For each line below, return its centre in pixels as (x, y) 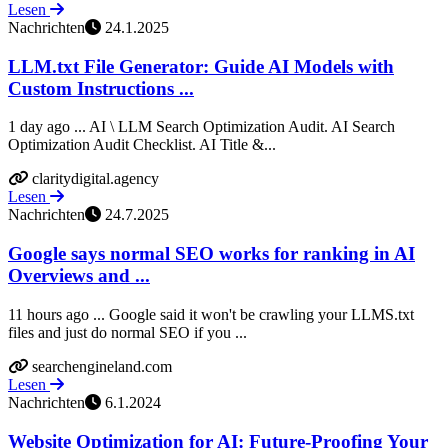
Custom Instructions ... (101, 88)
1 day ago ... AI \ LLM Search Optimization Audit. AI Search (201, 127)
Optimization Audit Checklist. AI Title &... (142, 145)
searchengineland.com (102, 366)
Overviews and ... (79, 276)
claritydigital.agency (95, 179)
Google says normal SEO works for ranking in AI (211, 254)
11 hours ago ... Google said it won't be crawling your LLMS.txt (211, 314)
